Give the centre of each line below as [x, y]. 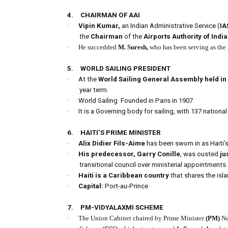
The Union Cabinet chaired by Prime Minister [142, 218]
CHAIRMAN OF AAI [110, 15]
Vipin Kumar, [100, 26]
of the [134, 37]
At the [88, 79]
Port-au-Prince [126, 186]
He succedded [98, 47]
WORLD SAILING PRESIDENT [125, 69]
